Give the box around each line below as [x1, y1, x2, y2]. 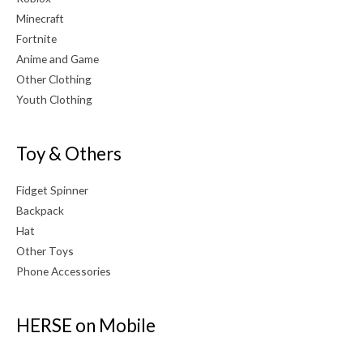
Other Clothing [16, 72, 92, 86]
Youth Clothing [16, 92, 92, 106]
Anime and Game [16, 52, 99, 66]
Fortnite [16, 32, 57, 45]
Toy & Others [16, 143, 122, 165]
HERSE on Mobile [16, 314, 156, 337]
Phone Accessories [16, 263, 111, 278]
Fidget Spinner [16, 182, 88, 197]
